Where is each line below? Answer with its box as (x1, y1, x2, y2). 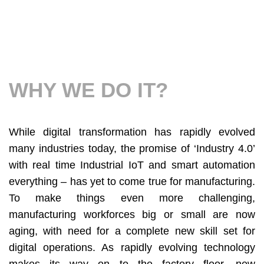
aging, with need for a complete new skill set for (9, 225, 255, 237)
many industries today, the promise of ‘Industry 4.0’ (9, 143, 255, 155)
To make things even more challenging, (9, 192, 255, 204)
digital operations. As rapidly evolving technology (9, 242, 255, 254)
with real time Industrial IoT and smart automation (9, 159, 255, 171)
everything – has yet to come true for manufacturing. (9, 176, 255, 188)
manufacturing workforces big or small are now (9, 209, 255, 221)
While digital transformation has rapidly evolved (9, 126, 255, 138)
